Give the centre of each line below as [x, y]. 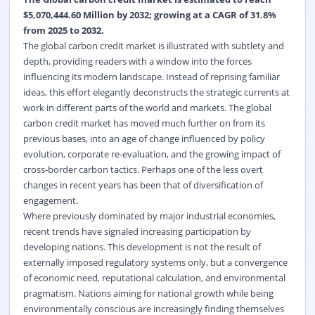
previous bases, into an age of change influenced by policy [144, 138]
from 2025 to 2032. [63, 30]
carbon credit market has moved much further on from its [144, 123]
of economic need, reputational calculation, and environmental [154, 277]
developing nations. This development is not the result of [142, 246]
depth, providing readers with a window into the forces [137, 61]
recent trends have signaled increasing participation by [137, 231]
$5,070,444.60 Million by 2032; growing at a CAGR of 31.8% [149, 14]
